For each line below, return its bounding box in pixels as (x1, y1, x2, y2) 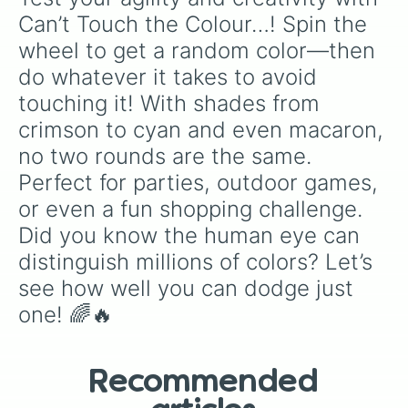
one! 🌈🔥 (18, 301, 113, 328)
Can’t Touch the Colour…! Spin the (18, 11, 373, 37)
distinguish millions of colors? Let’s (18, 249, 379, 275)
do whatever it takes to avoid (18, 64, 323, 90)
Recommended (89, 368, 319, 397)
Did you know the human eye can (18, 222, 366, 249)
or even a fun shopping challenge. (18, 196, 369, 222)
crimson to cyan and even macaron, (18, 117, 390, 143)
